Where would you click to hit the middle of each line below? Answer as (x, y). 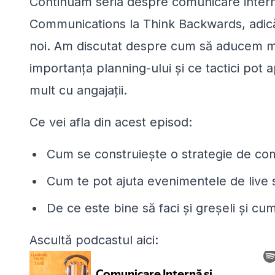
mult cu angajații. (78, 91)
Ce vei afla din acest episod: (111, 122)
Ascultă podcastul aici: (96, 240)
